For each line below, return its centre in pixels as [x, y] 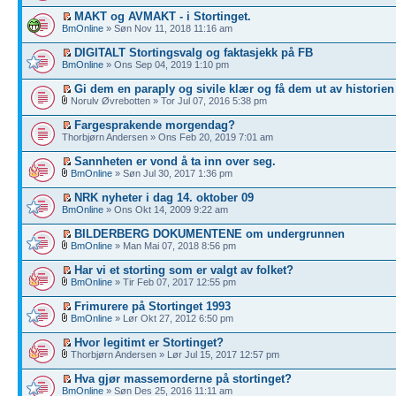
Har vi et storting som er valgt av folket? [184, 270]
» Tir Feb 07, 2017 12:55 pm [174, 282]
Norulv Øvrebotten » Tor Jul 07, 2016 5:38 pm [168, 100]
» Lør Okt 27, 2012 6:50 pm [173, 318]
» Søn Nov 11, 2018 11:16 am [168, 28]
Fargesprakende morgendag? [155, 125]
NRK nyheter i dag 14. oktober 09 [164, 197]
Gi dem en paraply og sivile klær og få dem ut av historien [234, 88]
